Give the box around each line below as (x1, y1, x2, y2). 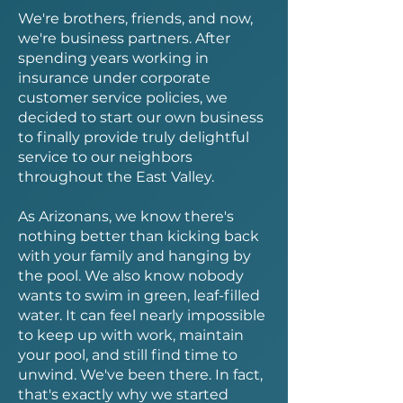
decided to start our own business (18, 109, 264, 126)
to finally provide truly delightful (18, 129, 249, 146)
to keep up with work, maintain (18, 327, 244, 344)
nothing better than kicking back (18, 228, 259, 245)
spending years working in (18, 49, 209, 67)
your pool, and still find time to (18, 346, 237, 363)
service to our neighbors (18, 148, 193, 166)
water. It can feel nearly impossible (18, 307, 265, 324)
